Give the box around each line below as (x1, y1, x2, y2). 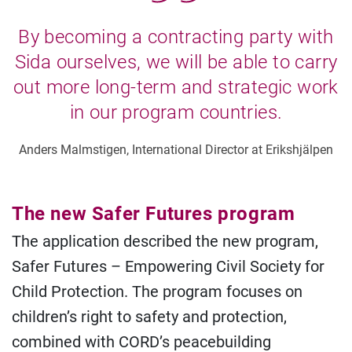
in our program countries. (69, 101, 283, 124)
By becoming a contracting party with (18, 26, 334, 49)
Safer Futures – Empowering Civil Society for (12, 257, 324, 277)
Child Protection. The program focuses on (12, 282, 302, 302)
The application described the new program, (12, 232, 318, 251)
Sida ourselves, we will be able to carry (14, 51, 338, 74)
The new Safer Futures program (12, 203, 295, 225)
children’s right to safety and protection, (12, 307, 287, 327)
